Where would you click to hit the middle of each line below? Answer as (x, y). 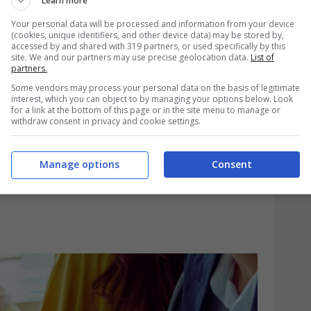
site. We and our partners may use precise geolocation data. (131, 57)
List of (262, 57)
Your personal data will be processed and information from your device (153, 24)
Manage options (79, 164)
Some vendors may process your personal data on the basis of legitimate (155, 87)
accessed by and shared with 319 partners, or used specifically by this (148, 46)
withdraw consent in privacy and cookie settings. (106, 121)
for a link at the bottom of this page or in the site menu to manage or (146, 110)
